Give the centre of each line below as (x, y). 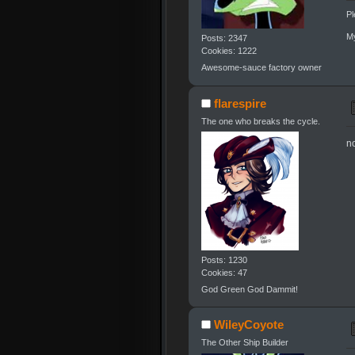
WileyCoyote (249, 325)
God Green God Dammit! (249, 290)
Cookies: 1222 (229, 51)
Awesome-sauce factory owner (261, 68)
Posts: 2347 (224, 38)
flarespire (240, 103)
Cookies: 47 (224, 272)
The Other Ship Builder (244, 343)
